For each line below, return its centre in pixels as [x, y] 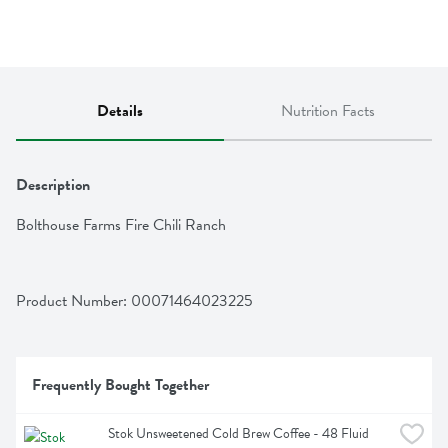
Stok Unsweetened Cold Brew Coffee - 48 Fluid [238, 434]
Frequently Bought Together [120, 385]
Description [53, 185]
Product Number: [73, 301]
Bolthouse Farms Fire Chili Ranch [121, 225]
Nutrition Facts [328, 111]
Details [120, 111]
